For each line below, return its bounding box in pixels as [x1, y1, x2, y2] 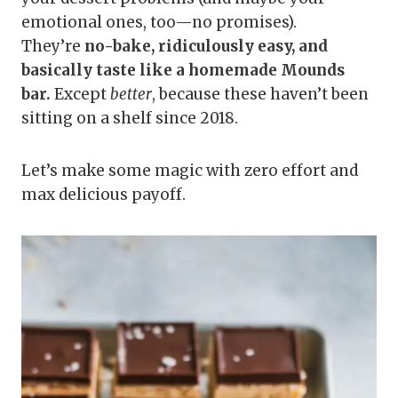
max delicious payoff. [21, 184, 186, 204]
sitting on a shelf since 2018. [21, 107, 238, 128]
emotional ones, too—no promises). [21, 12, 297, 32]
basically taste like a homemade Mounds [21, 60, 345, 80]
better [110, 84, 152, 104]
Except [51, 84, 110, 104]
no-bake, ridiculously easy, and [84, 36, 328, 56]
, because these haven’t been [152, 84, 369, 104]
